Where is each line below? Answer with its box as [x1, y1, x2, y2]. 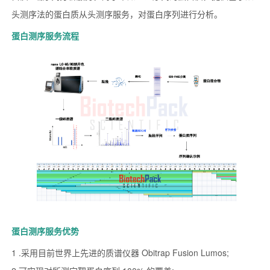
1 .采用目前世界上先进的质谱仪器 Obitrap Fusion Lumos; [11, 246, 229, 259]
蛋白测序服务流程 [11, 30, 79, 42]
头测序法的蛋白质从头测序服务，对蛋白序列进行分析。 [11, 8, 222, 20]
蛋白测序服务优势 [11, 225, 79, 237]
